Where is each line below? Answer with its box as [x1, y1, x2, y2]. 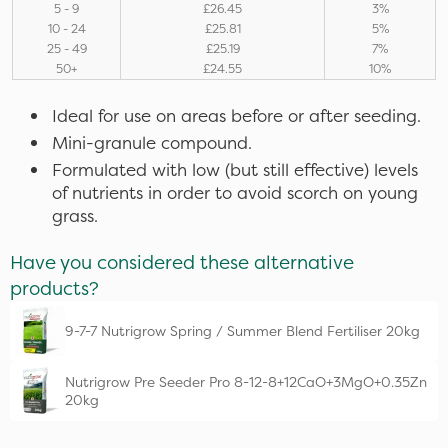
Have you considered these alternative [10, 249, 354, 275]
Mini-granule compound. [52, 131, 252, 154]
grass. [52, 204, 98, 227]
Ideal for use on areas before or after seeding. [52, 104, 421, 127]
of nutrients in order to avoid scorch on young [52, 181, 418, 204]
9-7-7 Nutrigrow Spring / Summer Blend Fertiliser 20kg [65, 322, 420, 340]
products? [10, 275, 99, 301]
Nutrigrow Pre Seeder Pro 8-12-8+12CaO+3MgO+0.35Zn [65, 373, 427, 391]
